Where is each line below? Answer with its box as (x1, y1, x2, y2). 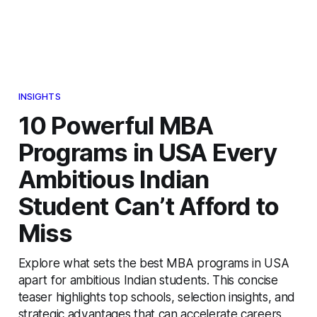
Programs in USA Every (18, 137, 277, 167)
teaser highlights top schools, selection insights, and (18, 289, 296, 304)
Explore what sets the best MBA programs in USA (18, 255, 289, 270)
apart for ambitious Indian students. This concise (18, 272, 278, 287)
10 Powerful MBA (18, 110, 214, 140)
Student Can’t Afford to (18, 190, 279, 221)
